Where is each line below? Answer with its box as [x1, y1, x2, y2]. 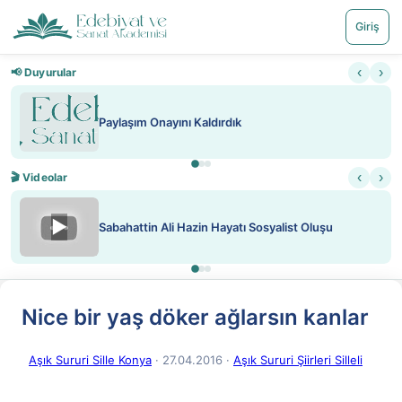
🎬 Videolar [11, 170, 68, 184]
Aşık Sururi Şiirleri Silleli [233, 353, 363, 367]
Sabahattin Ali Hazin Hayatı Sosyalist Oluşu [99, 220, 333, 234]
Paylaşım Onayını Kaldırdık [99, 115, 241, 129]
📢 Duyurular [11, 66, 77, 79]
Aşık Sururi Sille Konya [29, 353, 152, 367]
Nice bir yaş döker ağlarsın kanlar [22, 304, 369, 330]
